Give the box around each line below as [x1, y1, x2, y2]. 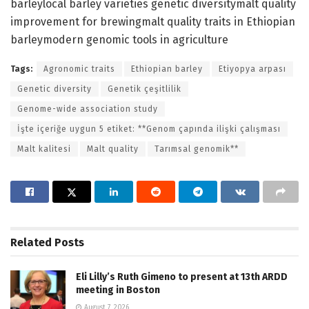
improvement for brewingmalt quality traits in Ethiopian [10, 14, 295, 28]
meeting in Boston [76, 283, 160, 296]
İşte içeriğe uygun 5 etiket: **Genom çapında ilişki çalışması [17, 123, 281, 134]
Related [10, 235, 52, 249]
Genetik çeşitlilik [108, 83, 181, 94]
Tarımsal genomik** [154, 143, 239, 154]
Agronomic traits [43, 63, 115, 74]
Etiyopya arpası [219, 63, 286, 74]
